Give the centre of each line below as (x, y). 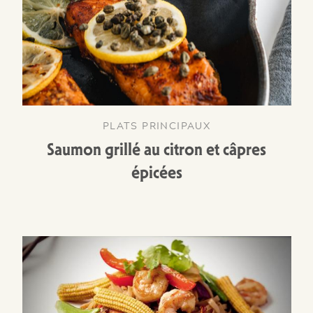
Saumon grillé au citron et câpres (156, 150)
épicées (156, 173)
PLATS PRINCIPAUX (156, 125)
